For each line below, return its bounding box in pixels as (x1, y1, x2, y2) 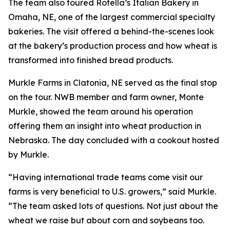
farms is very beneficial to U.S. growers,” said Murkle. (8, 186, 216, 197)
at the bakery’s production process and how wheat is (8, 41, 217, 51)
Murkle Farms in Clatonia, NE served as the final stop (8, 78, 217, 88)
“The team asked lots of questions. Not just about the (8, 201, 218, 211)
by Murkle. (8, 149, 49, 160)
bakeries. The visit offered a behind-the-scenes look (8, 26, 214, 36)
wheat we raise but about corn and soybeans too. (8, 215, 204, 225)
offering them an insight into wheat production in (8, 121, 201, 131)
